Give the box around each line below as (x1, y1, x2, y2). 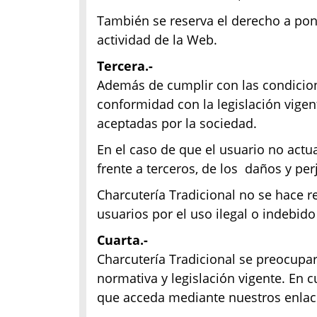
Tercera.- (97, 57, 153, 74)
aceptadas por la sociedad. (97, 115, 257, 132)
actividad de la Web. (97, 31, 217, 48)
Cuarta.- (97, 231, 148, 248)
